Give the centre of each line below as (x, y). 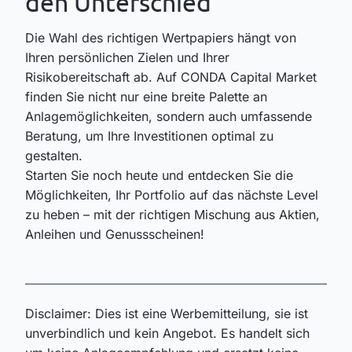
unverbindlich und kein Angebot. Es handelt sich (167, 333)
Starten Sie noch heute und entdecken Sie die (159, 175)
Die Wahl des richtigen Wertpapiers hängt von (161, 37)
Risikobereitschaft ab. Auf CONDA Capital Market (171, 77)
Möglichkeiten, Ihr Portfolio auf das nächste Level (172, 194)
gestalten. (54, 155)
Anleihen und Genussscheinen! (115, 234)
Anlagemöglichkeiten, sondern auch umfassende (169, 116)
